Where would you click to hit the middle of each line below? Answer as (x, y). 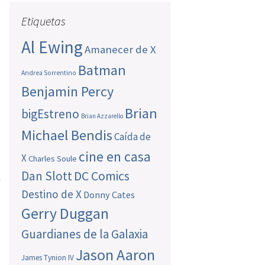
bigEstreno (51, 114)
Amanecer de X (121, 50)
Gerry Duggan (65, 214)
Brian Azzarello (102, 116)
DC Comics (102, 176)
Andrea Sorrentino (49, 73)
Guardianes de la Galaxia (85, 234)
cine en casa (115, 157)
